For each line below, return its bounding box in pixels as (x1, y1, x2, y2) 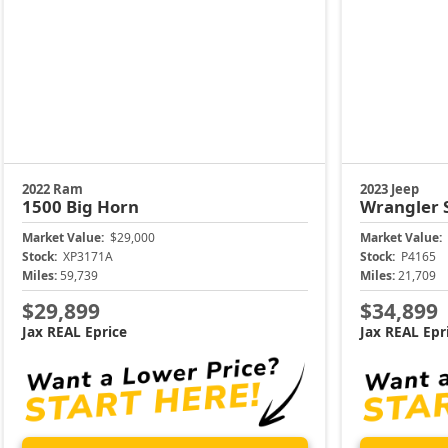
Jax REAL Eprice (21, 322, 127, 342)
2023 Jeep (359, 179, 419, 198)
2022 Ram (21, 179, 83, 198)
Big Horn (65, 194, 139, 218)
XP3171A (59, 247, 113, 265)
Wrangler (359, 194, 443, 218)
